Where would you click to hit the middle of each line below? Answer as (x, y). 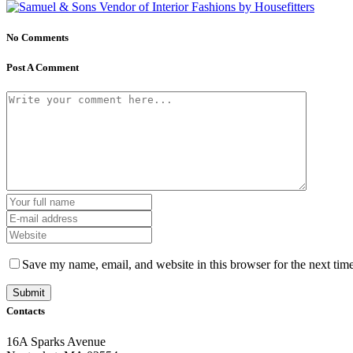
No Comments (37, 37)
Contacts (26, 310)
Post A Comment (43, 68)
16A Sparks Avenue (56, 341)
